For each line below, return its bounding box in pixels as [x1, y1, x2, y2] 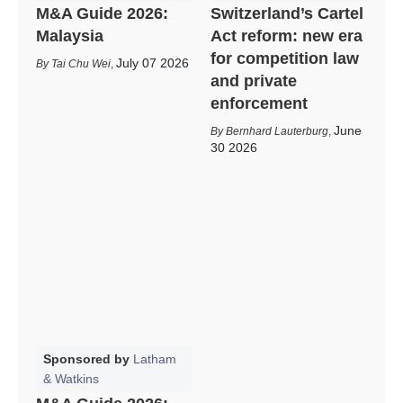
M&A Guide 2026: [36, 4, 168, 22]
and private [210, 71, 297, 90]
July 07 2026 [116, 55, 189, 70]
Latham [133, 351, 176, 366]
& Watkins [43, 371, 99, 386]
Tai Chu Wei [51, 57, 111, 70]
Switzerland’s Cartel [210, 4, 363, 22]
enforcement [210, 94, 308, 112]
